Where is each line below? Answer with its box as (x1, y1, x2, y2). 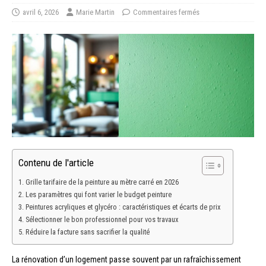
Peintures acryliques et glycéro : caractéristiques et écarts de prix (25, 202, 221, 211)
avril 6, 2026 (23, 8, 59, 17)
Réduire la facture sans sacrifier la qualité (25, 227, 150, 236)
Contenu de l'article (18, 156, 94, 169)
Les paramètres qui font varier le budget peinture (25, 189, 172, 199)
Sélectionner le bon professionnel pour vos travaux (25, 214, 179, 224)
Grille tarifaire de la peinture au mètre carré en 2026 (25, 177, 179, 186)
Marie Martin (76, 8, 115, 17)
